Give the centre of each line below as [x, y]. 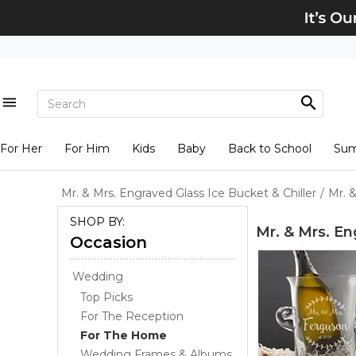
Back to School [269, 149]
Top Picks [106, 297]
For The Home [124, 335]
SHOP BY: [97, 222]
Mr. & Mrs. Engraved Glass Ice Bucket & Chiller [189, 193]
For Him [87, 149]
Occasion [108, 242]
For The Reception [132, 316]
